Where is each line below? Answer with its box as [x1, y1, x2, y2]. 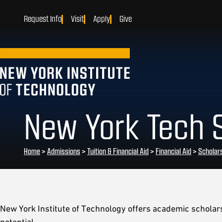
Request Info [24, 13, 61, 23]
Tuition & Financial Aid [87, 146, 149, 156]
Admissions [47, 146, 80, 156]
